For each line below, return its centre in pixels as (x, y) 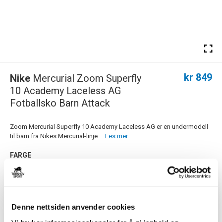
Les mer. (117, 136)
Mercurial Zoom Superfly (87, 78)
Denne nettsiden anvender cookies (73, 207)
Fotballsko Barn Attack (60, 103)
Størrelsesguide (191, 203)
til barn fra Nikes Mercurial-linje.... (57, 136)
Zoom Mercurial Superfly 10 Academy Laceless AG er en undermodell (109, 127)
